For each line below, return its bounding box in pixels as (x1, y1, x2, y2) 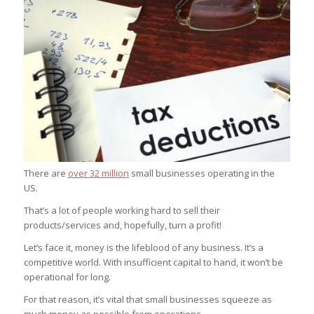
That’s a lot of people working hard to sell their (23, 204, 220, 217)
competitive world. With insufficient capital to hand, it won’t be (23, 256, 283, 269)
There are (23, 167, 68, 180)
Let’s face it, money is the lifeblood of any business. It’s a (23, 241, 264, 254)
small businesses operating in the (128, 167, 275, 180)
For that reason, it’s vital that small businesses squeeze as (23, 293, 272, 306)
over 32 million (67, 167, 129, 180)
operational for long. (23, 271, 111, 284)
